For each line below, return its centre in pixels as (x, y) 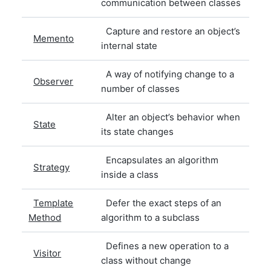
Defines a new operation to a (165, 246)
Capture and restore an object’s (171, 31)
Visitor (47, 253)
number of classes (141, 88)
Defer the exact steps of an (162, 203)
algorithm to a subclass (151, 217)
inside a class (130, 174)
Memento (54, 38)
